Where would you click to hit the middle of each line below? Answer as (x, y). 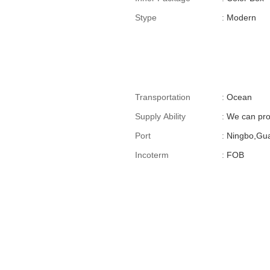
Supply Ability (160, 116)
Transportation (163, 97)
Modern (242, 17)
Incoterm (152, 155)
